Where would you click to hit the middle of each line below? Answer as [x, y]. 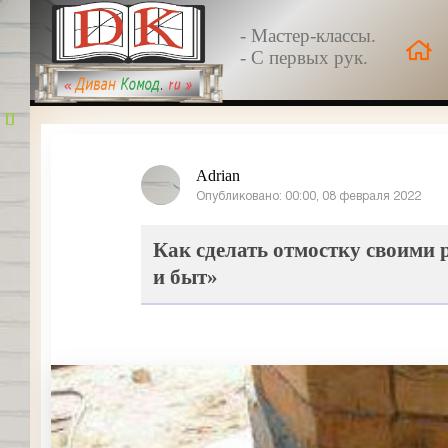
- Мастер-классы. [308, 35]
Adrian [218, 175]
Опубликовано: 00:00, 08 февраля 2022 [308, 196]
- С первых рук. [304, 57]
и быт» [185, 277]
